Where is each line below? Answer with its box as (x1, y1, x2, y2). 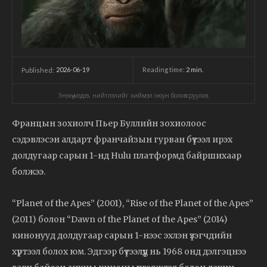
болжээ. (12, 166, 45, 177)
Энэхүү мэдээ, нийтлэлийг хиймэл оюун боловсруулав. (57, 91, 210, 100)
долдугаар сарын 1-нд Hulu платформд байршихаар (12, 150, 241, 161)
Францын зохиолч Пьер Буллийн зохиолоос (12, 117, 206, 129)
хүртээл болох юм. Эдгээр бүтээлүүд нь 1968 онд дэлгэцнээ (12, 246, 246, 257)
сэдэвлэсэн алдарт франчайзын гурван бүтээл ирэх (12, 133, 232, 145)
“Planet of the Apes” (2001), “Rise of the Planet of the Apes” (12, 197, 253, 209)
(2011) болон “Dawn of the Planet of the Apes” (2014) (12, 213, 228, 225)
